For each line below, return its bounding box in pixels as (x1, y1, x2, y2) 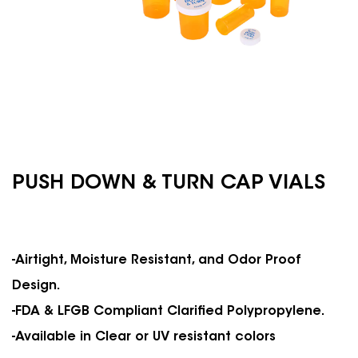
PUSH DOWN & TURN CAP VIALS (12, 173, 325, 193)
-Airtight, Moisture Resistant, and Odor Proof (12, 253, 301, 267)
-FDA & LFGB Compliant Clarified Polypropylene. (12, 304, 324, 318)
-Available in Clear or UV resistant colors (12, 330, 276, 344)
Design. (12, 279, 60, 292)
